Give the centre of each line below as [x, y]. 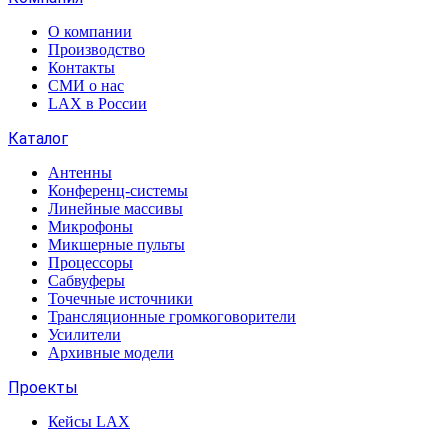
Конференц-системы [118, 190]
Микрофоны [90, 226]
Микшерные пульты [116, 244]
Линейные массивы [115, 208]
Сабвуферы [86, 280]
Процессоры [90, 262]
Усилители [84, 334]
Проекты [43, 387]
